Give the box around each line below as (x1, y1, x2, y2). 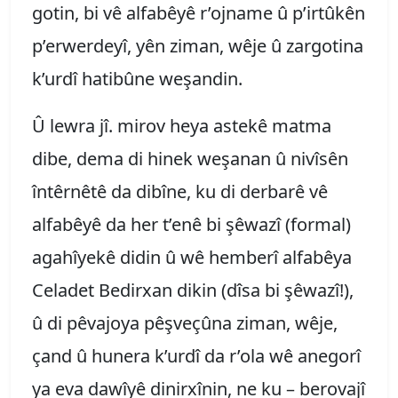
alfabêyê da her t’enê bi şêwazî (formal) (32, 211, 351, 236)
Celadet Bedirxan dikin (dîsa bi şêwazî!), (32, 277, 354, 302)
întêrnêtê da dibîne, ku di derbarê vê (32, 179, 328, 203)
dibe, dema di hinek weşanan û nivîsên (32, 146, 348, 171)
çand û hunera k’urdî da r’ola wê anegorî (32, 343, 361, 368)
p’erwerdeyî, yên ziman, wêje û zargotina (32, 33, 363, 58)
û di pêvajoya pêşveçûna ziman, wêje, (32, 310, 338, 335)
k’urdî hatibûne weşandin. (32, 66, 269, 91)
